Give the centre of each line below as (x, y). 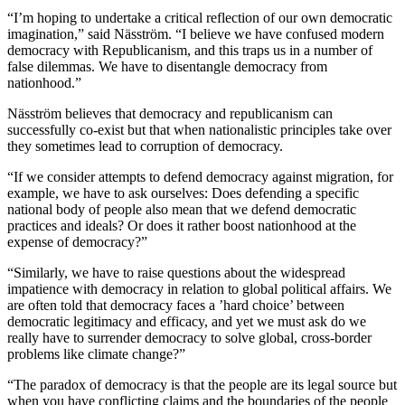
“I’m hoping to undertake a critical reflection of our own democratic (200, 17)
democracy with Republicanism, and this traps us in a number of (190, 50)
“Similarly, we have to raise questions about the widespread (176, 272)
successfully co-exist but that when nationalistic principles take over (199, 129)
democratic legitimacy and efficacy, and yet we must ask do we (187, 321)
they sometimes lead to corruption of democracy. (145, 146)
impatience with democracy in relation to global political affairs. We (199, 288)
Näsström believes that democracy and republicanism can (170, 113)
